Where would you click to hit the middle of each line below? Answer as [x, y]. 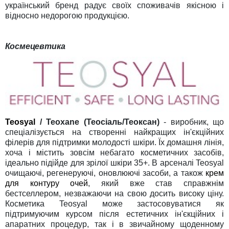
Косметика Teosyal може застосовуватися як [114, 203]
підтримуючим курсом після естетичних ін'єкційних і [114, 214]
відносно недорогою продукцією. [67, 15]
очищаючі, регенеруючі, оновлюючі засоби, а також [105, 173]
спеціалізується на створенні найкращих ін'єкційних [114, 132]
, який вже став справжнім [156, 183]
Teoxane [65, 122]
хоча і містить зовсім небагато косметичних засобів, [114, 152]
